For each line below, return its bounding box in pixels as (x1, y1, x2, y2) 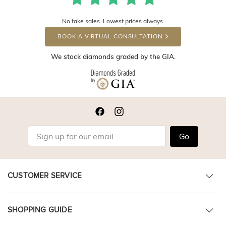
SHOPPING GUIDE (8, 205, 72, 215)
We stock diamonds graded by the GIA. (50, 52, 176, 61)
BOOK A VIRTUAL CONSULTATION (58, 33, 163, 41)
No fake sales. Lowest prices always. (62, 17, 164, 25)
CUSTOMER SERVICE (8, 171, 82, 181)
